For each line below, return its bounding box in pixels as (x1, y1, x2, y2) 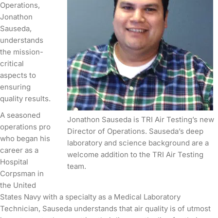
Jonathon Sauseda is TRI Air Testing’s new (67, 114, 214, 124)
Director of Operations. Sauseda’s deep (67, 126, 203, 136)
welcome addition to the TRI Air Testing (67, 149, 203, 159)
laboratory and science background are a (67, 138, 209, 147)
